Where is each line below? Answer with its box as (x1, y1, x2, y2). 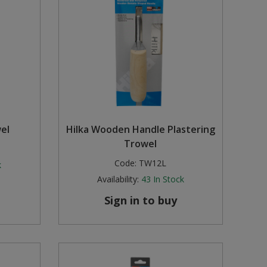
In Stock (153, 173, 184, 185)
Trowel (124, 137, 157, 151)
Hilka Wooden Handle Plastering (66, 123, 215, 136)
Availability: (97, 173, 139, 185)
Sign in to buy (104, 193, 177, 208)
